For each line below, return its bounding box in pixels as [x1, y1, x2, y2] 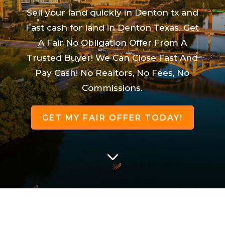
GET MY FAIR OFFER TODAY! [42, 113, 183, 123]
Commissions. [82, 82, 143, 93]
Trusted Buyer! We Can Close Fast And [27, 52, 198, 63]
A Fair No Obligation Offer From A [38, 37, 187, 48]
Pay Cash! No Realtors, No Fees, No [35, 67, 190, 78]
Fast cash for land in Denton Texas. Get [26, 22, 199, 33]
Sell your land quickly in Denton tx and [26, 7, 198, 18]
